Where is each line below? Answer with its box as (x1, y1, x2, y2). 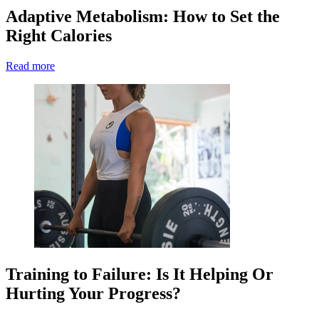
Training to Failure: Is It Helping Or (6, 264, 273, 283)
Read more (6, 60, 55, 73)
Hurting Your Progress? (6, 283, 181, 303)
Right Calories (6, 26, 112, 46)
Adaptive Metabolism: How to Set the (6, 7, 280, 26)
